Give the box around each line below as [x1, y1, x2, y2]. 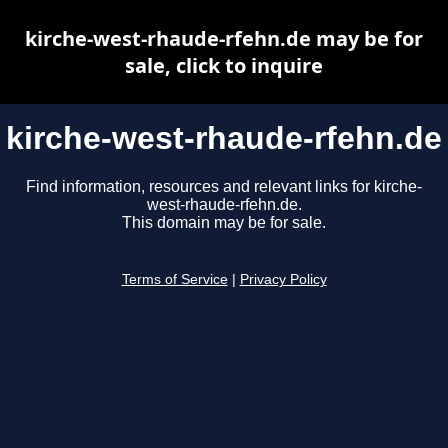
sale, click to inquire [125, 52, 323, 79]
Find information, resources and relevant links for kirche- [26, 178, 422, 196]
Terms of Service [121, 272, 228, 288]
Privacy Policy [239, 272, 327, 288]
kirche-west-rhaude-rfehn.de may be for [25, 25, 423, 52]
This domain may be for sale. [122, 214, 326, 232]
